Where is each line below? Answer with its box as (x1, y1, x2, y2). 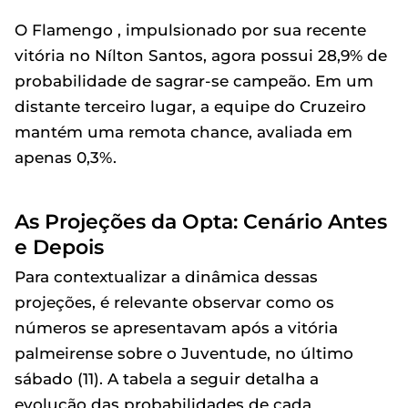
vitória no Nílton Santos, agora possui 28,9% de (15, 46, 387, 65)
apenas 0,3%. (15, 148, 117, 167)
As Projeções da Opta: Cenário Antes (15, 209, 387, 233)
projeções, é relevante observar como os (15, 293, 334, 311)
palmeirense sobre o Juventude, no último (15, 344, 353, 362)
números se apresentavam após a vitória (15, 319, 338, 337)
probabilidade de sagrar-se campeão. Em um (15, 72, 373, 90)
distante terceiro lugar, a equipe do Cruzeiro (15, 97, 366, 116)
